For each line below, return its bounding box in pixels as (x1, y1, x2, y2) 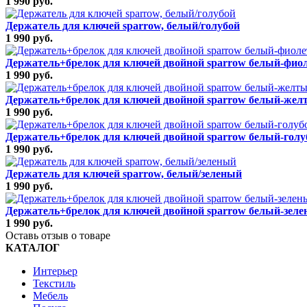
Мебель (33, 289, 68, 302)
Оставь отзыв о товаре (5, 229, 110, 241)
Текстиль (33, 277, 75, 289)
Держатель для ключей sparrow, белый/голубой (5, 19, 240, 32)
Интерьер (33, 265, 77, 277)
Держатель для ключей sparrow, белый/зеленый (5, 167, 242, 180)
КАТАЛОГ (5, 241, 60, 254)
